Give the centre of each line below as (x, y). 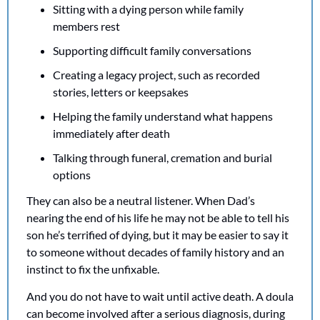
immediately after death (111, 133)
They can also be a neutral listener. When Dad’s (141, 200)
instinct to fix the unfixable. (93, 269)
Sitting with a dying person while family (148, 9)
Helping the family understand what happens (163, 116)
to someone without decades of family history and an (155, 251)
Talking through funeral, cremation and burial (162, 157)
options (72, 174)
